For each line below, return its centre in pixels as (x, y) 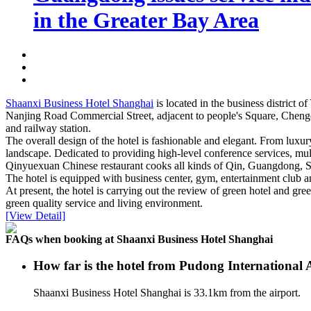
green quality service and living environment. (104, 203)
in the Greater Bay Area (146, 20)
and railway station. (48, 128)
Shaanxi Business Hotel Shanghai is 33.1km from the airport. (167, 293)
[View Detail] (35, 215)
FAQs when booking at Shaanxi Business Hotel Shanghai (139, 239)
